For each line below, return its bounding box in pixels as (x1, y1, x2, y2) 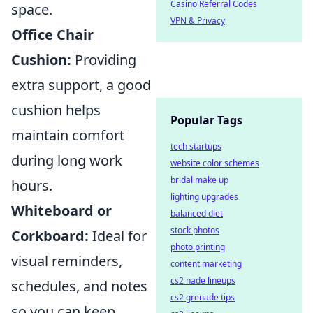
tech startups (170, 140, 221, 152)
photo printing (170, 241, 225, 253)
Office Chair (11, 25, 94, 45)
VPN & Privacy (170, 15, 225, 27)
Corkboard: (11, 226, 89, 246)
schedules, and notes (11, 277, 147, 296)
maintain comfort (11, 126, 124, 145)
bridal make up (170, 174, 228, 186)
